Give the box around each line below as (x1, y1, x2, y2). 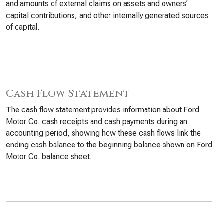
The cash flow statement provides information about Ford (6, 105, 199, 114)
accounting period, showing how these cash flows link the (6, 128, 201, 138)
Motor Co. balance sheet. (6, 152, 91, 161)
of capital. (6, 22, 39, 32)
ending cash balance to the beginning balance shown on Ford (6, 140, 212, 149)
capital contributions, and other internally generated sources (6, 11, 209, 20)
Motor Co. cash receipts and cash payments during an (6, 117, 187, 126)
